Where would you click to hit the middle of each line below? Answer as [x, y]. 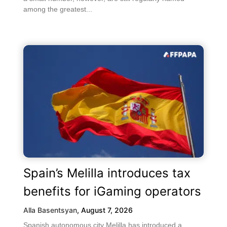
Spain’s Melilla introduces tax [107, 173]
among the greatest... [58, 9]
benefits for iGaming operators [112, 191]
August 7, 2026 [107, 210]
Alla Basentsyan [50, 210]
